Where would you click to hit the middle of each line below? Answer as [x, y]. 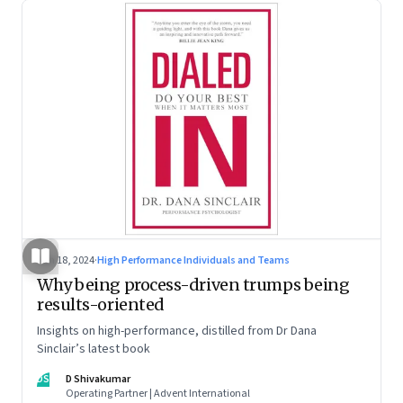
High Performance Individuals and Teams [193, 260]
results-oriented [101, 304]
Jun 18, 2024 [66, 260]
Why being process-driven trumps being [193, 284]
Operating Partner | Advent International [158, 393]
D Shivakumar [98, 379]
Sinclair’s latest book [94, 349]
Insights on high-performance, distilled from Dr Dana [177, 331]
